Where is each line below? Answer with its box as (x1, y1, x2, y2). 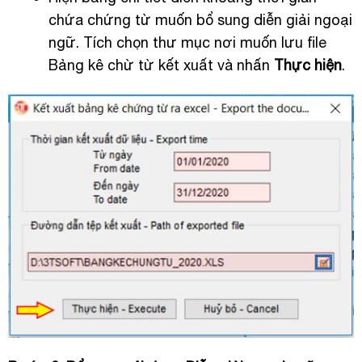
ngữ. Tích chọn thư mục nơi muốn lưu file (48, 34, 326, 52)
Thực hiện (273, 57, 342, 74)
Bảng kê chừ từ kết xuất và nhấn (48, 57, 274, 74)
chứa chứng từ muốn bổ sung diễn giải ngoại (48, 11, 352, 29)
